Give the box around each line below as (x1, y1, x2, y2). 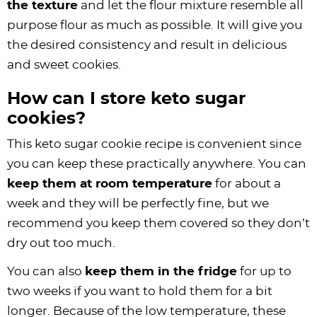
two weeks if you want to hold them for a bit (7, 284, 272, 297)
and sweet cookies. (7, 58, 121, 71)
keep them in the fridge (85, 265, 237, 277)
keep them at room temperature (7, 177, 212, 190)
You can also (7, 265, 85, 277)
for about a (212, 177, 281, 190)
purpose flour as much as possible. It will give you (7, 18, 302, 31)
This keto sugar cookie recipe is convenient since (7, 137, 301, 150)
